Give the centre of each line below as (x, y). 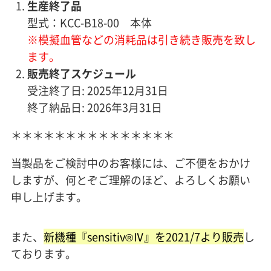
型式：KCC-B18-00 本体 (89, 23)
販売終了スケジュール (81, 73)
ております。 (43, 253)
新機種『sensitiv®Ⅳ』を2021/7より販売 (143, 236)
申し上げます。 (49, 196)
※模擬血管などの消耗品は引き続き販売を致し (141, 40)
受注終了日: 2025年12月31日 (97, 90)
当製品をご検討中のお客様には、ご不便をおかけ (130, 162)
